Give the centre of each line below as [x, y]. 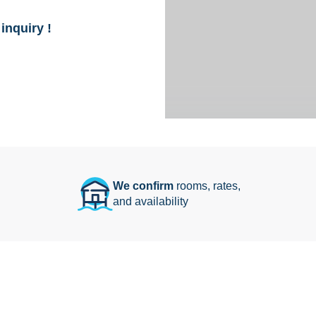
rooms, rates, [207, 186]
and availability [151, 201]
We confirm [143, 186]
